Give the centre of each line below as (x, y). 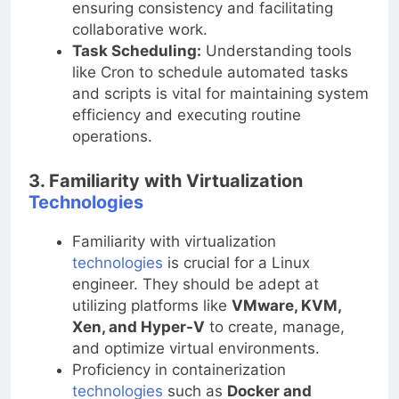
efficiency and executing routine (186, 115)
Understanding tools (276, 51)
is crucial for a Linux (236, 262)
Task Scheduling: (136, 51)
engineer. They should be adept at (195, 284)
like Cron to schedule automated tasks (210, 73)
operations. (112, 137)
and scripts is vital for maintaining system (220, 94)
